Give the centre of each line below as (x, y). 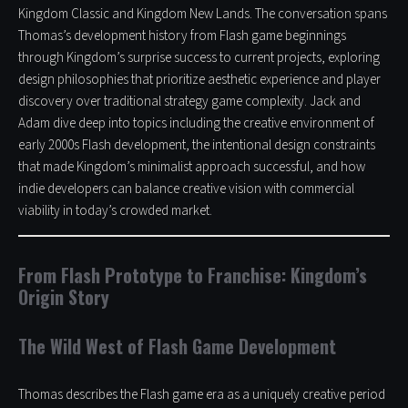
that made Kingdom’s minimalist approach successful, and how (192, 168)
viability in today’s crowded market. (115, 211)
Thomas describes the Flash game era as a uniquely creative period (202, 395)
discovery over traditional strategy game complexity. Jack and (189, 102)
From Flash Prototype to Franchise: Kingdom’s (193, 275)
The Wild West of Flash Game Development (177, 347)
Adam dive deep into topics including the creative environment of (196, 124)
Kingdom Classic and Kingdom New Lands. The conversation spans (203, 15)
